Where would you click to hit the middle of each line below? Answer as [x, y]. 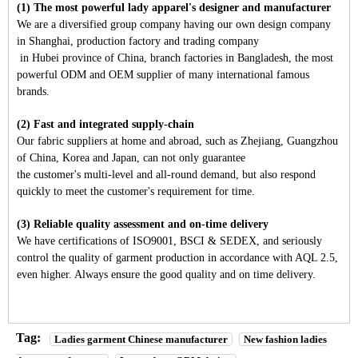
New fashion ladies [285, 340]
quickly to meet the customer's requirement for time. [136, 192]
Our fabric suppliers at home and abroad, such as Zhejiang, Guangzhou [177, 141]
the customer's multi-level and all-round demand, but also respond [166, 175]
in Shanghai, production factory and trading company [138, 42]
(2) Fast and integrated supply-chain [107, 125]
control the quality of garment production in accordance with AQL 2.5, [179, 258]
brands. [33, 92]
